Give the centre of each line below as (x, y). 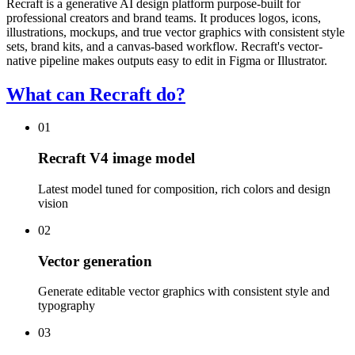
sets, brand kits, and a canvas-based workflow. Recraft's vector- (164, 46)
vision (53, 203)
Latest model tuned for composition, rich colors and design (184, 189)
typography (67, 306)
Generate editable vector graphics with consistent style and (184, 292)
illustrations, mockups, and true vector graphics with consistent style (176, 32)
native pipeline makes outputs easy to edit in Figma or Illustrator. (167, 60)
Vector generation (95, 261)
